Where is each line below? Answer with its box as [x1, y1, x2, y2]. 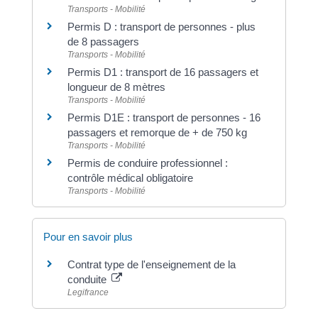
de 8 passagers [67, 35, 139, 48]
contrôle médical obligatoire [67, 171, 193, 184]
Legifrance [67, 287, 109, 297]
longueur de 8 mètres [67, 80, 165, 93]
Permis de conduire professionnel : [67, 156, 228, 169]
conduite [67, 273, 109, 285]
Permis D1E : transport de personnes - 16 [67, 111, 261, 124]
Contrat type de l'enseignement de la [67, 258, 236, 270]
